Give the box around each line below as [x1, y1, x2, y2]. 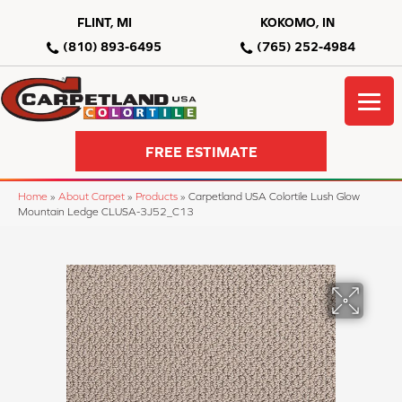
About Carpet [58, 190, 125, 203]
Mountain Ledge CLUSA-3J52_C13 [18, 205, 194, 218]
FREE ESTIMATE [144, 143, 258, 160]
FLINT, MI [76, 15, 132, 30]
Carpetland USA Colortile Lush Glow [188, 190, 360, 203]
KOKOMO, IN [260, 15, 336, 30]
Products [135, 190, 178, 203]
